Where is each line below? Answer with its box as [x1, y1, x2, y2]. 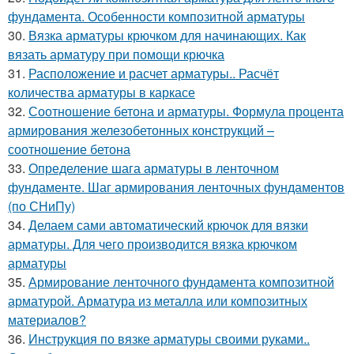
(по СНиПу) [8, 197, 75, 216]
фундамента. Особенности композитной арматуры [8, 7, 305, 26]
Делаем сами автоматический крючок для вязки [28, 216, 308, 235]
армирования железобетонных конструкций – [8, 121, 274, 140]
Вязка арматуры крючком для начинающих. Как [28, 26, 306, 45]
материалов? [8, 311, 86, 330]
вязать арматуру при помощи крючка [8, 45, 224, 64]
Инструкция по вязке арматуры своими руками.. [28, 330, 310, 348]
